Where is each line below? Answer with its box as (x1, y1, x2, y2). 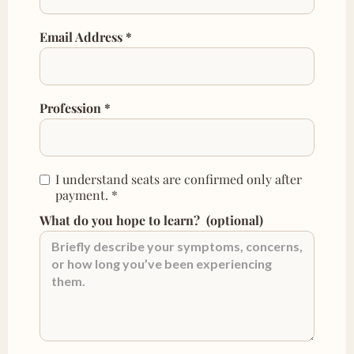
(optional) (200, 211, 263, 228)
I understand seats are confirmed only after (55, 170, 302, 187)
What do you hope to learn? (40, 211, 200, 228)
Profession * (40, 99, 111, 116)
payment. (55, 186, 108, 203)
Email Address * (40, 28, 132, 45)
